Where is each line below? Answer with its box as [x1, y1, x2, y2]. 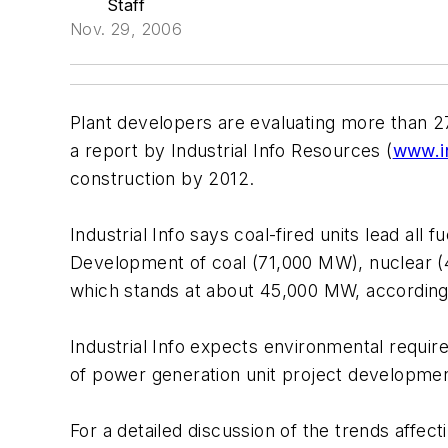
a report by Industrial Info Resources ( [70, 140, 393, 161]
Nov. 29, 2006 [70, 19, 183, 39]
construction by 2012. [70, 168, 255, 189]
